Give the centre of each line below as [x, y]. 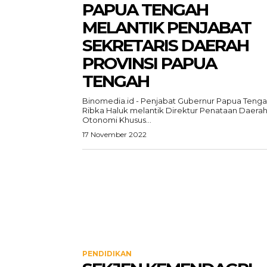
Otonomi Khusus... [117, 120]
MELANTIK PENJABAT [167, 27]
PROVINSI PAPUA [149, 63]
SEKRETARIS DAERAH [165, 45]
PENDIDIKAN [107, 254]
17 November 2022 [114, 134]
